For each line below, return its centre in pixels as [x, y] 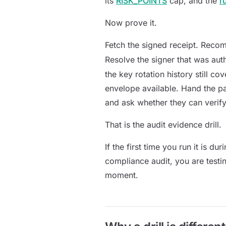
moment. [122, 175]
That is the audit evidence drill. [163, 125]
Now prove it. [131, 23]
